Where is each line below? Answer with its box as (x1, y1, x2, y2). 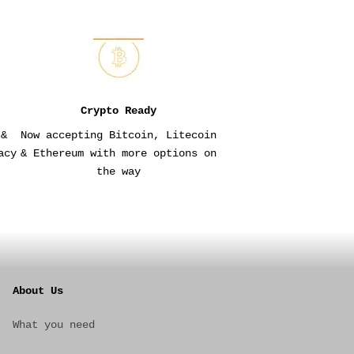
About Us (13, 284, 63, 298)
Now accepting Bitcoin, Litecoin (21, 129, 217, 142)
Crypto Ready (81, 104, 157, 118)
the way (96, 165, 141, 179)
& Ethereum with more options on (21, 147, 217, 160)
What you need (13, 318, 95, 332)
